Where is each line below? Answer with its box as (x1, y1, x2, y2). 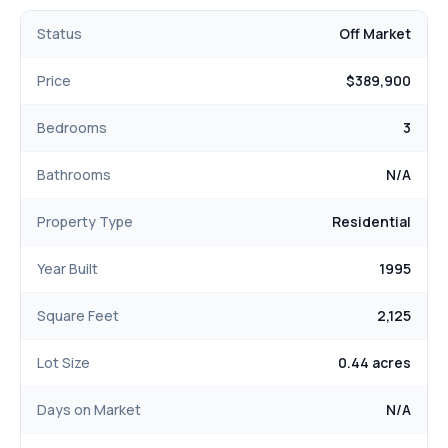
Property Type (37, 212, 133, 232)
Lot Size (37, 353, 90, 373)
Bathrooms (37, 165, 111, 185)
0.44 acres (338, 353, 411, 373)
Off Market (339, 24, 411, 44)
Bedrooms (37, 118, 107, 138)
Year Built (37, 259, 98, 279)
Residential (332, 212, 411, 232)
